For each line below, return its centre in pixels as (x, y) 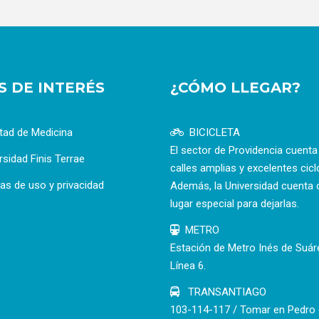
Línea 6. (188, 265)
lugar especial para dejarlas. (235, 203)
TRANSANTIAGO (226, 292)
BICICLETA (215, 132)
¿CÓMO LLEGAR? (235, 87)
